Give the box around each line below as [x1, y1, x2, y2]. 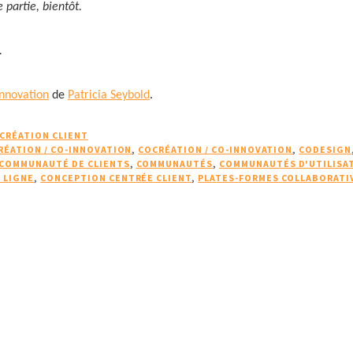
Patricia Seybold [68, 89, 150, 102]
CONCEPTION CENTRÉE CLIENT [40, 172, 192, 184]
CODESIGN [299, 143, 351, 156]
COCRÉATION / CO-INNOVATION [138, 143, 293, 156]
